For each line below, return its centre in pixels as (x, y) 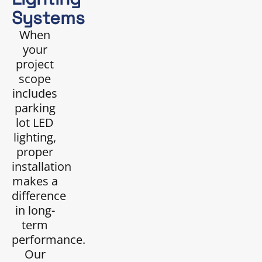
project (35, 64)
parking (35, 108)
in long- (35, 211)
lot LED (35, 123)
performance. (49, 240)
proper (35, 152)
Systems (48, 18)
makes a (35, 181)
